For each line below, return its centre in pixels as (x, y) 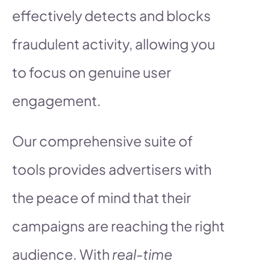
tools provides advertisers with (112, 169)
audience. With (62, 254)
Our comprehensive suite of (102, 140)
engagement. (57, 100)
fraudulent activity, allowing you (114, 43)
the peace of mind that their (102, 197)
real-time (142, 254)
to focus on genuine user (92, 72)
